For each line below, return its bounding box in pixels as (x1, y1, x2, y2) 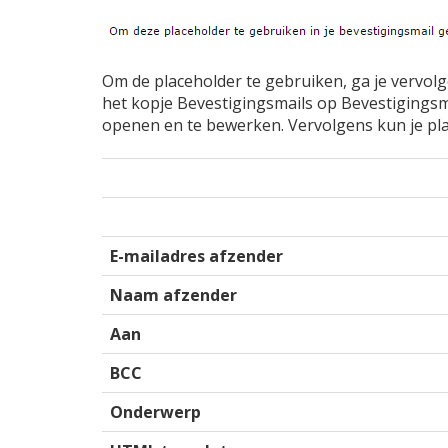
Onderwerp (110, 401, 201, 423)
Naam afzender (110, 284, 237, 306)
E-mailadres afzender (110, 245, 283, 267)
